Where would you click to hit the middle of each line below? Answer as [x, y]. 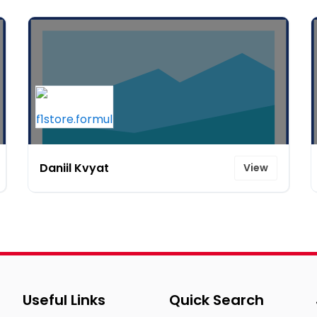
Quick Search [216, 300]
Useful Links [64, 300]
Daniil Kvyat [74, 168]
